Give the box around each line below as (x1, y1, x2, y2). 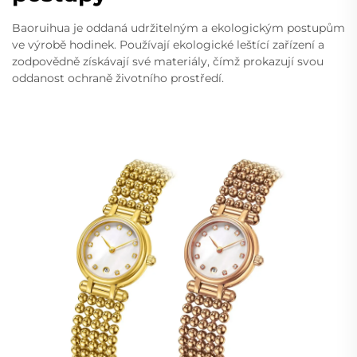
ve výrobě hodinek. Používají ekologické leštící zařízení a (12, 37, 324, 53)
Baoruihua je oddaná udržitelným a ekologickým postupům (12, 21, 345, 36)
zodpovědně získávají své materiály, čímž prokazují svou (12, 54, 324, 69)
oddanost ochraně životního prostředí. (12, 71, 224, 86)
